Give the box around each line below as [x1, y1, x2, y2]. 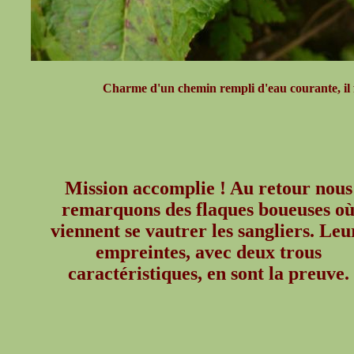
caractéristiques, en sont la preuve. [67, 263, 349, 284]
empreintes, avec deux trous [95, 242, 322, 262]
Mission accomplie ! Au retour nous [64, 178, 352, 198]
